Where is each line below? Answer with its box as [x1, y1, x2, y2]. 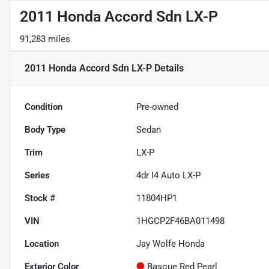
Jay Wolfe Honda [136, 238, 205, 249]
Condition [25, 101, 62, 112]
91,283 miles [20, 33, 70, 44]
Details [152, 62, 184, 74]
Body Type [25, 124, 65, 135]
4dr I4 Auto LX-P [136, 169, 201, 181]
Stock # [25, 192, 55, 204]
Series [25, 169, 50, 181]
